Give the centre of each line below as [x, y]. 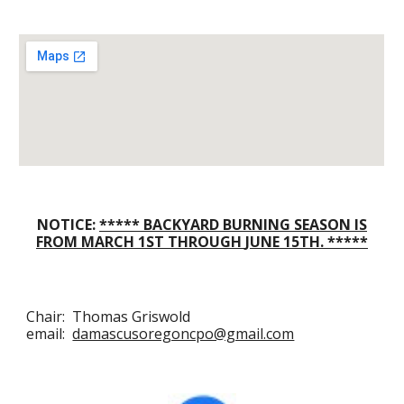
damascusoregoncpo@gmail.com [184, 334]
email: [50, 334]
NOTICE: [68, 225]
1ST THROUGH [190, 242]
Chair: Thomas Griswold [109, 317]
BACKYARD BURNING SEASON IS [255, 225]
